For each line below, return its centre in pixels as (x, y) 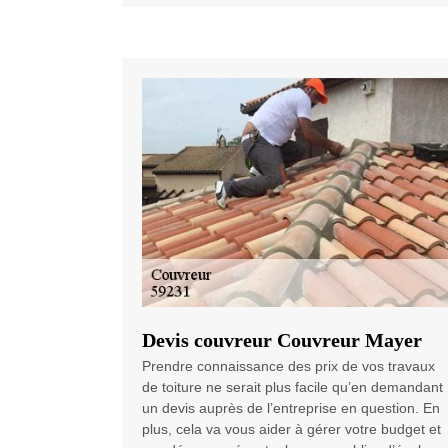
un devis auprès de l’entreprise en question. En (291, 408)
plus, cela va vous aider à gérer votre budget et (291, 429)
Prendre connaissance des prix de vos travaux (288, 366)
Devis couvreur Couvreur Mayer (282, 340)
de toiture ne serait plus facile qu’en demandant (292, 387)
